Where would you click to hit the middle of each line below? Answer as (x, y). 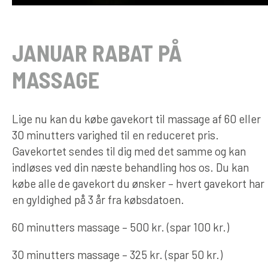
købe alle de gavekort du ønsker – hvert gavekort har (138, 183)
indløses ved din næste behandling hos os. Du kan (130, 167)
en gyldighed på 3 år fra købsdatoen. (98, 199)
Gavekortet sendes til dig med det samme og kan (129, 151)
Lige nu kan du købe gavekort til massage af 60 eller (136, 118)
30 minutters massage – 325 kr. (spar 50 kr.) (117, 254)
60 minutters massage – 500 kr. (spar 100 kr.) (121, 227)
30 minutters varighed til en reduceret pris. (115, 135)
